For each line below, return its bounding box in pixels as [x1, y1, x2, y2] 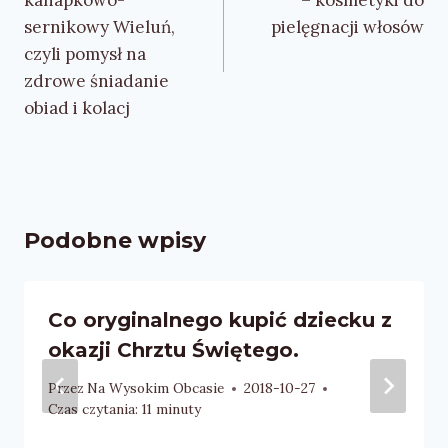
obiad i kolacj [24, 96, 130, 119]
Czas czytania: [48, 400, 138, 419]
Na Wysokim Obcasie [87, 379, 225, 398]
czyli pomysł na [24, 42, 146, 65]
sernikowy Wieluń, [24, 15, 175, 38]
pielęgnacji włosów [271, 15, 424, 38]
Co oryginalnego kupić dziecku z [48, 307, 392, 332]
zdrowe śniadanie [24, 69, 169, 92]
